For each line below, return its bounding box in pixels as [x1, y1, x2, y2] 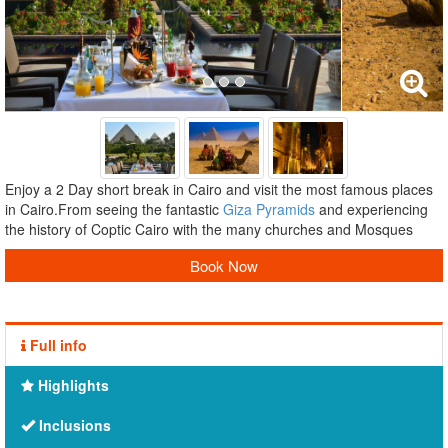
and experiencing [315, 199, 428, 220]
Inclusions [35, 415, 111, 436]
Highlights [34, 375, 109, 396]
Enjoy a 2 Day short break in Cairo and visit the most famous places [5, 179, 433, 200]
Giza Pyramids [223, 199, 315, 220]
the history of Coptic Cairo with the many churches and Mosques [5, 219, 413, 240]
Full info [26, 335, 87, 356]
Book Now [190, 255, 258, 277]
